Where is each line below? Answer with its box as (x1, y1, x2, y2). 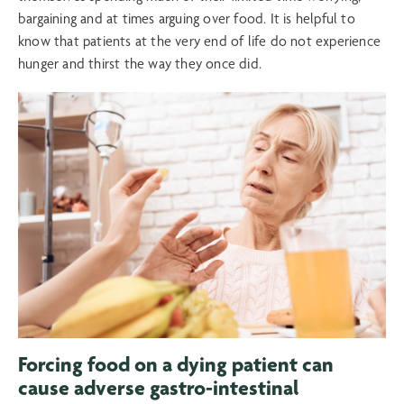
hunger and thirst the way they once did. (18, 55, 270, 73)
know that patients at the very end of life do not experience (18, 32, 381, 50)
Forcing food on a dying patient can (18, 351, 334, 377)
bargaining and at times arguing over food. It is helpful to (18, 10, 355, 28)
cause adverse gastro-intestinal (18, 374, 298, 400)
